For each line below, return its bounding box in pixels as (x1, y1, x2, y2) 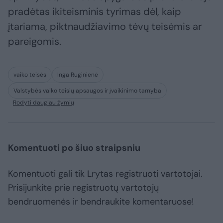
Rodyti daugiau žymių (13, 98, 74, 107)
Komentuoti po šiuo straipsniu (8, 141, 140, 154)
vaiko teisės (13, 70, 46, 79)
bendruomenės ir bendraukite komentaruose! (8, 195, 194, 208)
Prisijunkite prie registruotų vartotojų (8, 181, 159, 194)
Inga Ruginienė (57, 70, 98, 79)
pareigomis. (8, 34, 61, 48)
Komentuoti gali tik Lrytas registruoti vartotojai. (8, 167, 203, 180)
